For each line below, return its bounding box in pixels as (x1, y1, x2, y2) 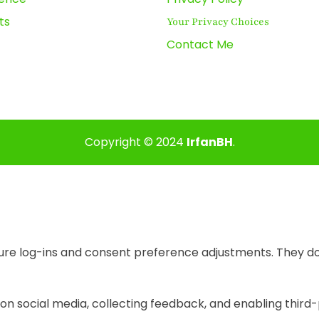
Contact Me (167, 36, 234, 53)
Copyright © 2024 (84, 133, 187, 150)
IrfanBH (186, 133, 233, 150)
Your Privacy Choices (167, 15, 269, 29)
